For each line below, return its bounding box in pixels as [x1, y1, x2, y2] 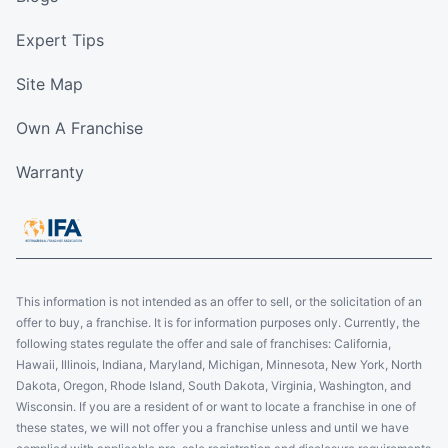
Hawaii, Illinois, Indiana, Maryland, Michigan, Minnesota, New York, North [16, 357, 422, 373]
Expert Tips [16, 30, 104, 51]
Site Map [16, 74, 83, 95]
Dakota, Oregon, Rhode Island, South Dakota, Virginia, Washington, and [16, 378, 411, 394]
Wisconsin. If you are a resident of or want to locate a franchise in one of [16, 399, 416, 415]
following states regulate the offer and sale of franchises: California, [16, 336, 391, 352]
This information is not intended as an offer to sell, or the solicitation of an [16, 294, 422, 310]
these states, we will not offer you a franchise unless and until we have [16, 420, 409, 436]
